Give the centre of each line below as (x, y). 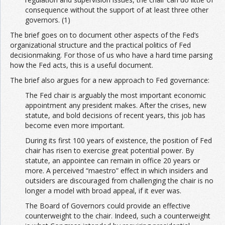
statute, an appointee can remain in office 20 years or (113, 161)
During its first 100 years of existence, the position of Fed (119, 141)
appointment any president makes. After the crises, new (116, 105)
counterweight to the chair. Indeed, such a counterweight (118, 216)
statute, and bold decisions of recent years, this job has (115, 116)
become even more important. (75, 126)
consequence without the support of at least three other (117, 10)
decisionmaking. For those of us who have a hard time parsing (111, 55)
